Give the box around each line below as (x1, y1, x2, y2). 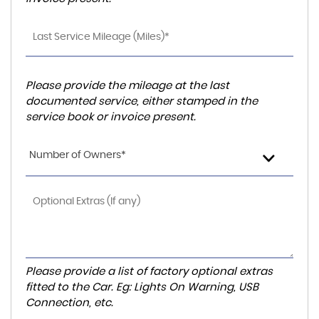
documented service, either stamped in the (26, 96, 258, 107)
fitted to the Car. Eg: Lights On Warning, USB (26, 282, 258, 293)
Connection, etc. (26, 298, 113, 308)
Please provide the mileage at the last (26, 80, 229, 91)
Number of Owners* (29, 150, 126, 160)
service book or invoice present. (26, 112, 196, 122)
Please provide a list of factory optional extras (26, 266, 273, 277)
